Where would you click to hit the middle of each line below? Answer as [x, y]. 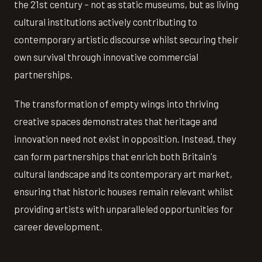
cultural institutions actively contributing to [106, 21]
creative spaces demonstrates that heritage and [116, 121]
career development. [58, 226]
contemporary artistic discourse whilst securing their [126, 39]
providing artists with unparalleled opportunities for [124, 208]
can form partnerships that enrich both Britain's [116, 156]
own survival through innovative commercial [106, 56]
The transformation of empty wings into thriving [116, 103]
